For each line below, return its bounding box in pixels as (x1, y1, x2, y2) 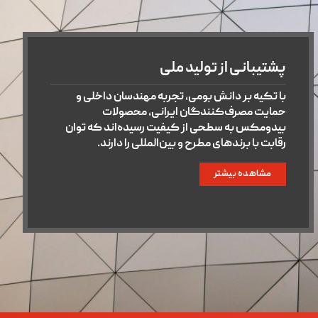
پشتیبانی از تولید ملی (159, 58, 286, 80)
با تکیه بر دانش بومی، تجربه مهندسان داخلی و (75, 89, 286, 106)
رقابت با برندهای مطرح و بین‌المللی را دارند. (97, 136, 286, 153)
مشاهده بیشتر (213, 167, 272, 181)
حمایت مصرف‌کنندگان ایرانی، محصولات (102, 105, 286, 121)
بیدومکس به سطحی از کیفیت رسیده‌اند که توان (65, 121, 286, 137)
